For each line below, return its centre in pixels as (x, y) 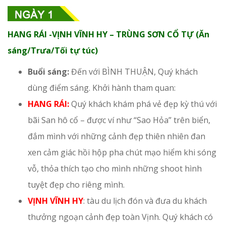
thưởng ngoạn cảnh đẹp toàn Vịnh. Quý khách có (120, 217)
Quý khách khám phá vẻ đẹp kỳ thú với (143, 104)
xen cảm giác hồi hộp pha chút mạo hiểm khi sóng (122, 152)
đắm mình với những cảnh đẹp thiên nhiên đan (117, 136)
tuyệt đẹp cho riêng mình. (77, 184)
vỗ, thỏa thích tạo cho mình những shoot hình (115, 168)
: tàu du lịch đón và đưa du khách (145, 201)
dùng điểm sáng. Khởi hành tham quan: (102, 88)
